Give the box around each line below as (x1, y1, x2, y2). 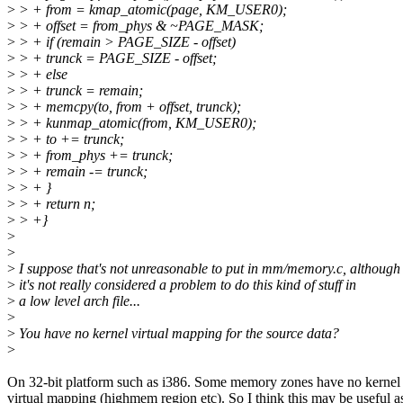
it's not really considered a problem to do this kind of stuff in (15, 277, 356, 293)
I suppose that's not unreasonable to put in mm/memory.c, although (15, 261, 400, 277)
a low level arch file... (15, 293, 140, 309)
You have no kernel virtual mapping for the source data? (15, 326, 339, 342)
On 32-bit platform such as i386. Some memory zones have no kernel (7, 374, 400, 390)
